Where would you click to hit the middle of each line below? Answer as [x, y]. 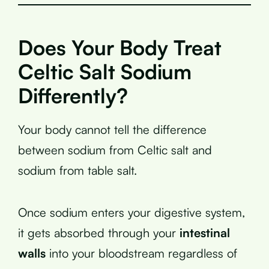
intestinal [205, 232]
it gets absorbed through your [99, 232]
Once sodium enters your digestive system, [131, 212]
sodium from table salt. [77, 170]
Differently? [73, 95]
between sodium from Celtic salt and [115, 150]
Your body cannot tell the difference [112, 129]
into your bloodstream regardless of [141, 253]
